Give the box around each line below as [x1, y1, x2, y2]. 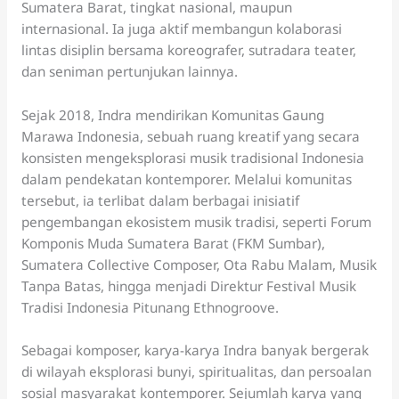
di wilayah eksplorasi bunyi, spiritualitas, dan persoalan [20, 362, 371, 381]
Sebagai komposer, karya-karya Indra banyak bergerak [20, 341, 369, 360]
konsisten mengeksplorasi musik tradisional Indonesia [20, 148, 364, 167]
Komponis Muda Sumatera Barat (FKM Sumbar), [20, 233, 325, 252]
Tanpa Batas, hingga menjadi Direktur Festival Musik [20, 276, 356, 295]
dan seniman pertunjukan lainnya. [20, 62, 238, 81]
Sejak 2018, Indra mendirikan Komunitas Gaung [20, 105, 324, 124]
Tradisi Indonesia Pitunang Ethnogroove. [20, 297, 279, 316]
